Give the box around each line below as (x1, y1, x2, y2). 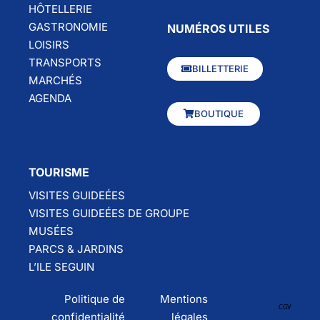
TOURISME (29, 164, 89, 179)
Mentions (160, 291, 209, 306)
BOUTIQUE (194, 107, 244, 119)
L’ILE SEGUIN (29, 259, 94, 274)
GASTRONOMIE (29, 19, 108, 34)
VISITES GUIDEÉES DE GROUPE (29, 206, 189, 220)
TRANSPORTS (29, 55, 101, 69)
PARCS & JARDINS (29, 241, 124, 256)
